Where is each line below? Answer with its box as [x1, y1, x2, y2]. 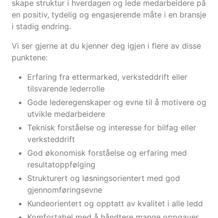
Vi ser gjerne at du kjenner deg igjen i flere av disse [12, 41, 201, 51]
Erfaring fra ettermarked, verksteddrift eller [27, 72, 187, 82]
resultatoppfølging [27, 160, 95, 170]
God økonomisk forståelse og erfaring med [27, 148, 187, 158]
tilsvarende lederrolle [27, 84, 105, 94]
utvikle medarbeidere [27, 109, 105, 119]
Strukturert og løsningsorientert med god [27, 173, 180, 183]
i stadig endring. [12, 21, 71, 32]
